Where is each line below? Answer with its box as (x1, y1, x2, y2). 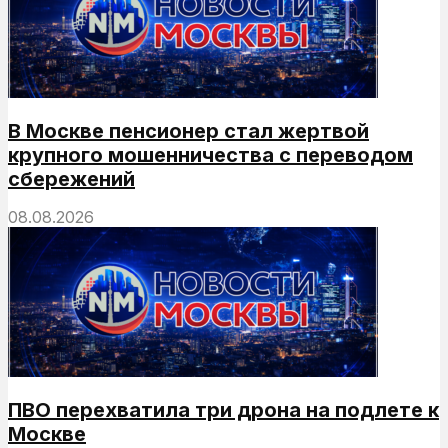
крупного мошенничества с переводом (8, 142, 413, 167)
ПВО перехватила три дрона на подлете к (8, 397, 439, 422)
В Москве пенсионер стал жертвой (8, 118, 369, 143)
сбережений (8, 166, 135, 191)
